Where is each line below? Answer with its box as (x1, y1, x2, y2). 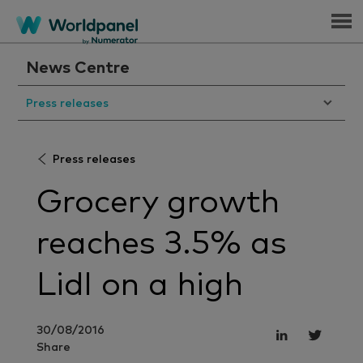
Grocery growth (36, 186, 280, 219)
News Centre (26, 60, 130, 76)
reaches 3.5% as (36, 228, 287, 260)
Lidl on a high (36, 269, 243, 301)
